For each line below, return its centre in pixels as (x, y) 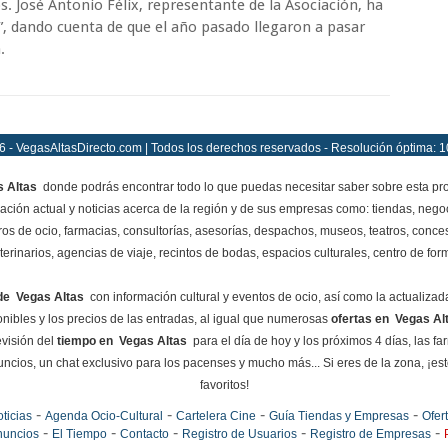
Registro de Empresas (370, 434)
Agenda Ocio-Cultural (103, 416)
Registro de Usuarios (239, 434)
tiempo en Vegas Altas (123, 341)
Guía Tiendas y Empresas (338, 416)
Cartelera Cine (215, 416)
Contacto (144, 434)
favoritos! (224, 385)
